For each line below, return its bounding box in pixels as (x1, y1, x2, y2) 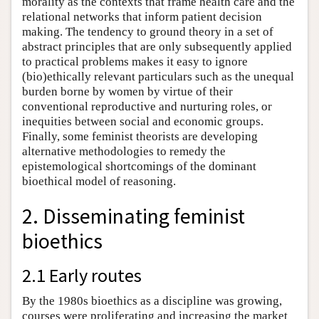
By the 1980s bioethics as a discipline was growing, (22, 293, 282, 308)
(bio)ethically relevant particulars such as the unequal (22, 70, 294, 84)
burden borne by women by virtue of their (22, 85, 233, 99)
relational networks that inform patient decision (22, 10, 262, 24)
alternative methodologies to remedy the (22, 145, 226, 159)
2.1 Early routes (22, 263, 142, 287)
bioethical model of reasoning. (22, 174, 176, 189)
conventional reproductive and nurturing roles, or (22, 100, 272, 114)
